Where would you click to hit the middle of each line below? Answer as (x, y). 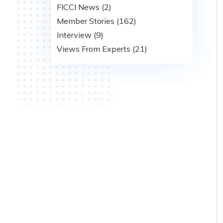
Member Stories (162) (97, 21)
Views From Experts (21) (102, 49)
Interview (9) (80, 35)
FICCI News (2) (84, 7)
